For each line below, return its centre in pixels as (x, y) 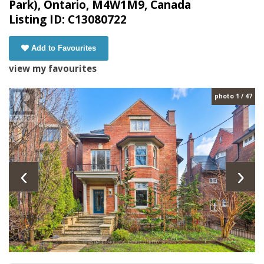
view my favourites (53, 69)
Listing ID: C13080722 (68, 20)
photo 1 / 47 (233, 96)
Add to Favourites (64, 48)
